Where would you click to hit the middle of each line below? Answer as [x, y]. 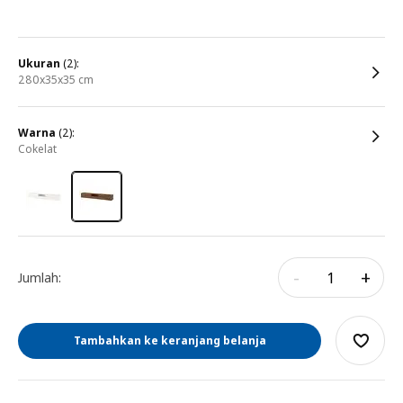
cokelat [42, 149]
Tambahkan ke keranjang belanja [170, 340]
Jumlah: [40, 277]
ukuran [43, 63]
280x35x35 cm [59, 80]
